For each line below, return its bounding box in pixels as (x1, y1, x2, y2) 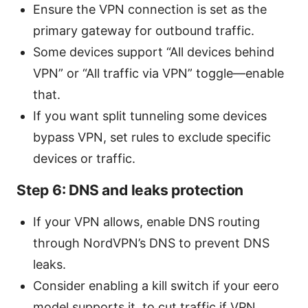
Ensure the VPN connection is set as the (33, 2, 267, 17)
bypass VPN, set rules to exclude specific (33, 130, 271, 145)
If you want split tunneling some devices (33, 109, 267, 124)
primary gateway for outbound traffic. (33, 23, 254, 38)
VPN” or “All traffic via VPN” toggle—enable (33, 66, 284, 81)
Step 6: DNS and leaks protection (16, 181, 244, 199)
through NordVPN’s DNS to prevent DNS (33, 236, 269, 251)
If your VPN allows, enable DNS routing (33, 214, 260, 230)
